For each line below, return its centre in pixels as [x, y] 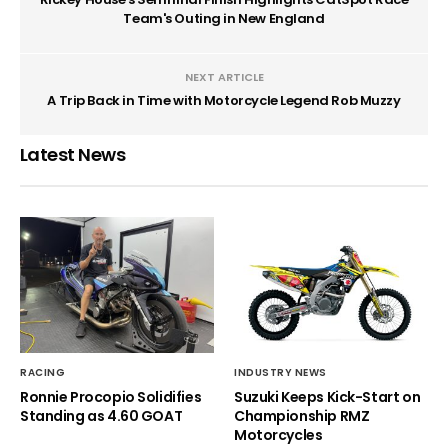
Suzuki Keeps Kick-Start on [327, 396]
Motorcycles [278, 434]
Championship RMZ [302, 415]
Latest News [73, 154]
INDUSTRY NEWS [280, 372]
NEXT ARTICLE [224, 76]
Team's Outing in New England [224, 18]
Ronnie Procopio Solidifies [111, 396]
